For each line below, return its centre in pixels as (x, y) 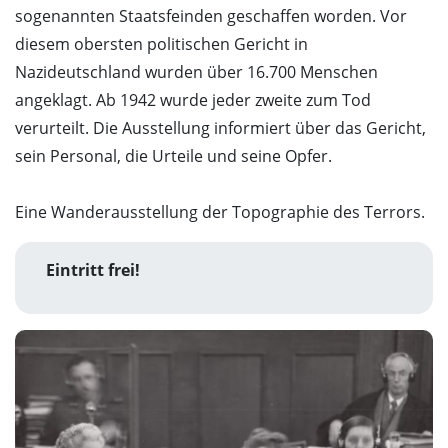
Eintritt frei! (93, 270)
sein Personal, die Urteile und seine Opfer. (173, 156)
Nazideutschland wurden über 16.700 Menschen (196, 72)
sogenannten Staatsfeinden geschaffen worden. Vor (211, 16)
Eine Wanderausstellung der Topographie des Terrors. (220, 212)
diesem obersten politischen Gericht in (161, 44)
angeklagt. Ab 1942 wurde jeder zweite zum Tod (193, 100)
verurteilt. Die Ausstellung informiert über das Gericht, (220, 128)
